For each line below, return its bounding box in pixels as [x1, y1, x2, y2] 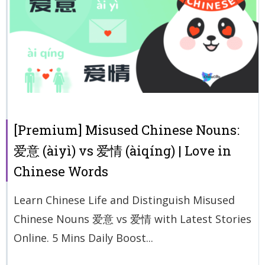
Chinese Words [14, 162, 108, 180]
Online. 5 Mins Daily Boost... [14, 230, 153, 245]
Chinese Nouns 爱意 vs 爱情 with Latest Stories [14, 211, 251, 226]
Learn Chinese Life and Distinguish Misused [14, 192, 235, 207]
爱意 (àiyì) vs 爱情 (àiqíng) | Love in [14, 141, 231, 159]
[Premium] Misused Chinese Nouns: [14, 121, 240, 138]
